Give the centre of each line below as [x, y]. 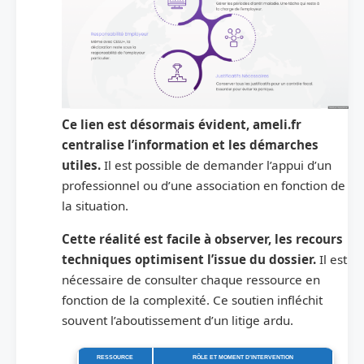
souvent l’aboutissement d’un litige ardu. [178, 321]
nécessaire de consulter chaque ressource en [191, 280]
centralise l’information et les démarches [190, 145]
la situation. [97, 206]
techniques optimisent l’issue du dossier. [191, 260]
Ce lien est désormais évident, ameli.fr [182, 125]
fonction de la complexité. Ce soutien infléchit [192, 300]
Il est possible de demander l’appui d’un [218, 165]
